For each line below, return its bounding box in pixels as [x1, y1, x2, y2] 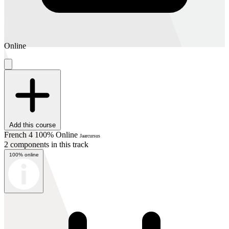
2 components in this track [4, 140, 88, 149]
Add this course [9, 121, 56, 129]
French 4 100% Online [4, 130, 80, 139]
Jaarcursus [80, 132, 100, 139]
